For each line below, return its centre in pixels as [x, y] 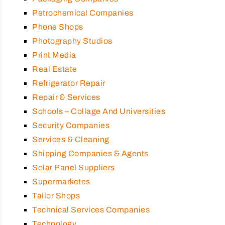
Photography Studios [72, 41]
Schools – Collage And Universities [99, 111]
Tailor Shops [56, 195]
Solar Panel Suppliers [74, 167]
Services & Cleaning [71, 139]
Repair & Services [66, 97]
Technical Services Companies [91, 209]
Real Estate [55, 69]
